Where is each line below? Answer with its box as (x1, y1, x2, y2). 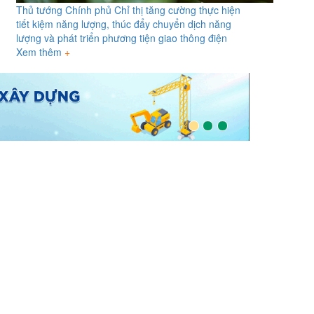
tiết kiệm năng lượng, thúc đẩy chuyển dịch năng (15, 17, 231, 32)
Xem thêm (15, 45, 64, 60)
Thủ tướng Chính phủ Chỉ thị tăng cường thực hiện (15, 3, 240, 18)
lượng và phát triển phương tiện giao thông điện (15, 31, 227, 46)
